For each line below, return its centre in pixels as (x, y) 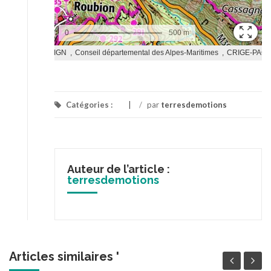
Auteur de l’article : (119, 169)
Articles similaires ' (64, 256)
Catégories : (89, 105)
